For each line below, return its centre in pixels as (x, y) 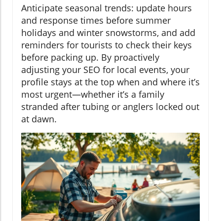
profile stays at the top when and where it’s (110, 82)
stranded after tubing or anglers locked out (110, 107)
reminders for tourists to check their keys (107, 45)
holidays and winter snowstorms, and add (108, 33)
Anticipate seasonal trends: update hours (107, 8)
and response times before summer (96, 20)
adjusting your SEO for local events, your (105, 70)
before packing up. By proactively (90, 57)
